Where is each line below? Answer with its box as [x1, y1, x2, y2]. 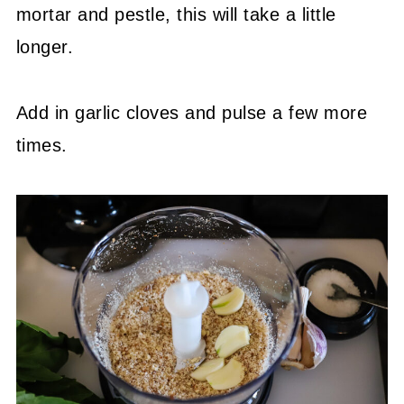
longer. [15, 36, 74, 57]
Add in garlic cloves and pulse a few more [15, 102, 368, 123]
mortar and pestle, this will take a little [15, 4, 336, 24]
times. [15, 134, 68, 155]
